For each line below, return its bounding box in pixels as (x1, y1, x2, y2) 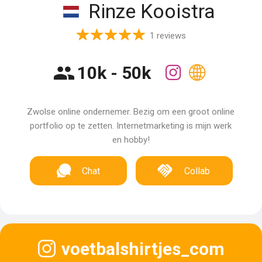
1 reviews (149, 30, 186, 41)
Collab (184, 166, 211, 177)
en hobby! (112, 135, 150, 145)
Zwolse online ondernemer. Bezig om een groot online (27, 106, 235, 117)
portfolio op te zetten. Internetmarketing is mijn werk (30, 120, 232, 131)
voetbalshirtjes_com (61, 238, 225, 259)
